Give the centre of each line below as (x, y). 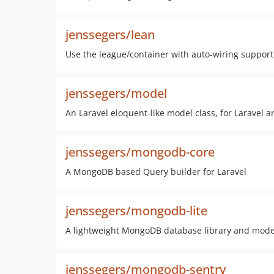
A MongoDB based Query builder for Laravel (156, 172)
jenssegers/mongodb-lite (136, 211)
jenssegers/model (116, 93)
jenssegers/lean (110, 35)
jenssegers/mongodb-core (140, 152)
